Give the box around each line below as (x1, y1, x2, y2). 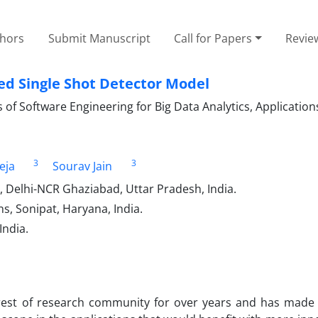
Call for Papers (174, 30, 253, 46)
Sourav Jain (53, 158, 113, 174)
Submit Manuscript (48, 30, 150, 46)
